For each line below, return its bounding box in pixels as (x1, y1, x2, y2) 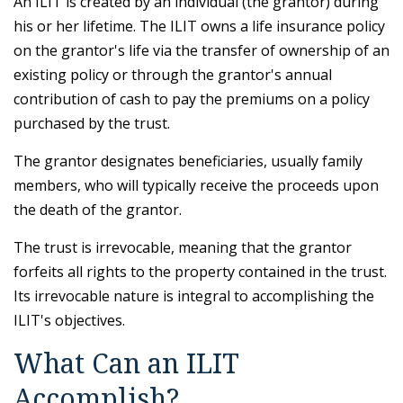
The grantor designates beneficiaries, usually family (13, 151, 363, 171)
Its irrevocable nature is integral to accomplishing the (13, 286, 374, 306)
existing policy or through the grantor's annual (13, 65, 332, 85)
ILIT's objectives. (13, 310, 125, 330)
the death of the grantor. (13, 200, 182, 219)
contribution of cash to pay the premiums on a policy (13, 89, 370, 109)
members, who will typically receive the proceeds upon (13, 175, 379, 195)
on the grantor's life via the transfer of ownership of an (13, 40, 390, 60)
